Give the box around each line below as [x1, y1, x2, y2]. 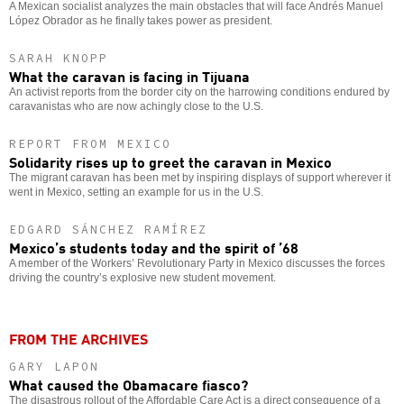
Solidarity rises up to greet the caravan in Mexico [9, 150, 332, 172]
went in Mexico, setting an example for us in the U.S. [9, 185, 263, 198]
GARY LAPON [9, 358, 99, 374]
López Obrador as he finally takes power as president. [9, 14, 272, 27]
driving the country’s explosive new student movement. [9, 271, 276, 284]
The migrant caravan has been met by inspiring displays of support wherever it [9, 170, 390, 184]
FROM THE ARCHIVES [9, 326, 148, 349]
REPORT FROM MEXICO [9, 135, 171, 151]
